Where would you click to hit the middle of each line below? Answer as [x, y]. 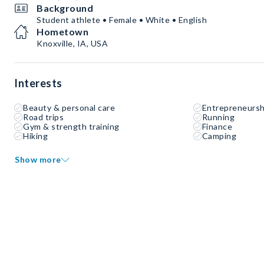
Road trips [43, 117]
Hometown [62, 32]
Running [218, 117]
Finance [217, 127]
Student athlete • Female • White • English [122, 20]
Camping [219, 136]
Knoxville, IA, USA [72, 44]
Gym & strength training [71, 127]
